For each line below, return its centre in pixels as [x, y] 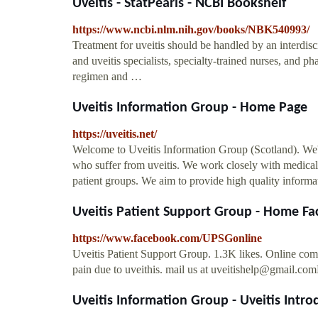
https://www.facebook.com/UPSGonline [167, 238]
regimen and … [107, 76]
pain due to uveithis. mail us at [142, 269]
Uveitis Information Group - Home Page [190, 108]
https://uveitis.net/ [115, 133]
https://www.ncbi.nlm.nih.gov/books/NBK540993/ [191, 29]
